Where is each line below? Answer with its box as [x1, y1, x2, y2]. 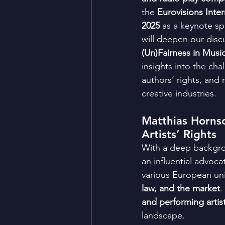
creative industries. [142, 87, 216, 99]
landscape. [142, 209, 185, 221]
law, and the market [142, 182, 220, 194]
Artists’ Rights [142, 127, 216, 141]
